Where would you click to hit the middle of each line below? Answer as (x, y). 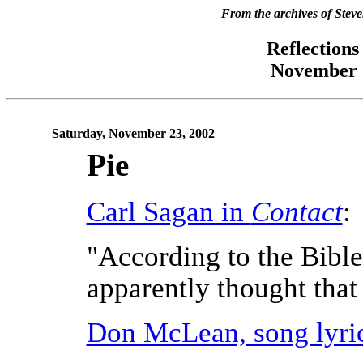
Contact (297, 212)
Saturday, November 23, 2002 (133, 134)
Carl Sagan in (169, 212)
